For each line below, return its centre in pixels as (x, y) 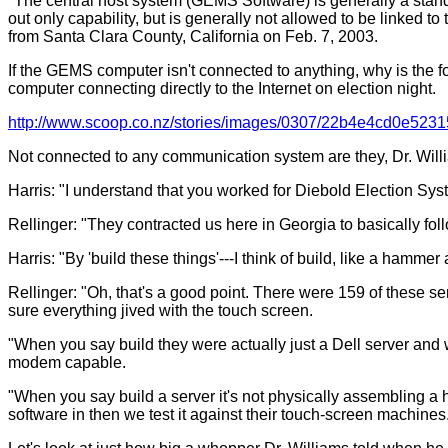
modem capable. (67, 362)
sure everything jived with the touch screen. (160, 310)
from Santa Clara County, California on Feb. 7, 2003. (193, 36)
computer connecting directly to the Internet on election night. (222, 88)
